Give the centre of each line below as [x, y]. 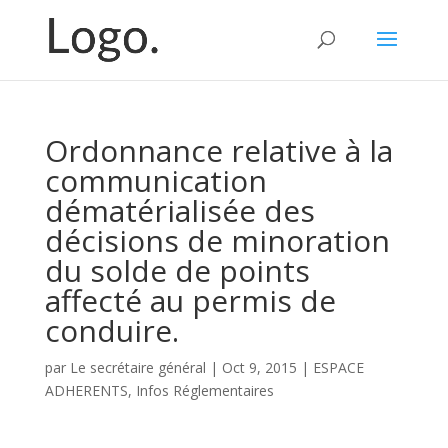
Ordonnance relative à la [218, 150]
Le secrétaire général [137, 367]
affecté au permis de [190, 300]
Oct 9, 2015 [259, 367]
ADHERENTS [86, 390]
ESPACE [338, 367]
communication [155, 180]
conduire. [111, 330]
